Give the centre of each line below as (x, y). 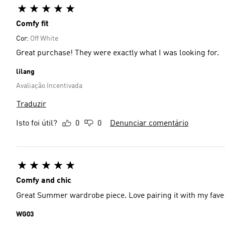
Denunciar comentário (149, 124)
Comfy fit (32, 24)
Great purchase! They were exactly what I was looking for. (118, 53)
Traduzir (31, 104)
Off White (44, 39)
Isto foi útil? (37, 124)
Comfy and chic (44, 181)
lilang (25, 72)
